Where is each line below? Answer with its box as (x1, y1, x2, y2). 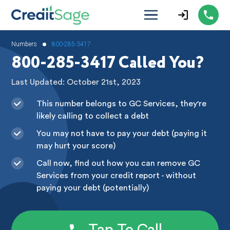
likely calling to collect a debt (36, 111, 149, 120)
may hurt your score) (36, 141, 116, 150)
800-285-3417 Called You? (11, 51, 204, 76)
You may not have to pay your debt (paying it (36, 129, 207, 138)
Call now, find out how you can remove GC (36, 159, 200, 167)
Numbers (11, 41, 37, 48)
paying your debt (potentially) (36, 183, 149, 192)
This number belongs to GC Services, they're (36, 99, 206, 108)
